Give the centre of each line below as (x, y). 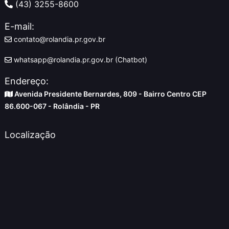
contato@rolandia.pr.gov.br (59, 39)
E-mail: (19, 26)
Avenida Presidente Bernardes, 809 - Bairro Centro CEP (109, 94)
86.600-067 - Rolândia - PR (52, 106)
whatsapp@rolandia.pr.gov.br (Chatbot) (79, 59)
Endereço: (27, 81)
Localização (30, 134)
